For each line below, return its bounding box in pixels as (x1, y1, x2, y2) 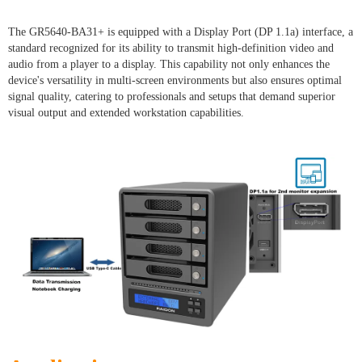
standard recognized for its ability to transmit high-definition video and (8, 41, 334, 54)
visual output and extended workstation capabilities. (8, 106, 244, 119)
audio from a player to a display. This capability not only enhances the (8, 57, 330, 70)
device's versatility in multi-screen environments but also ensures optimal (8, 74, 342, 86)
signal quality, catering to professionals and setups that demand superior (8, 90, 335, 103)
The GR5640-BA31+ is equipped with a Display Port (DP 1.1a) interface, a (8, 25, 353, 38)
